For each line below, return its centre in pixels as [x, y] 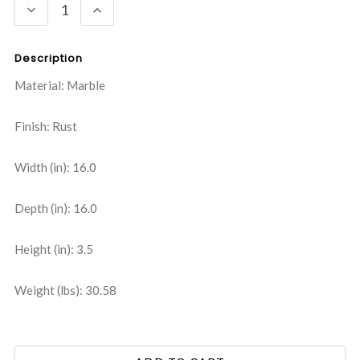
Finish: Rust [46, 127]
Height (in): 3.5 [54, 250]
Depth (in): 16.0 [56, 209]
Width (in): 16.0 [55, 168]
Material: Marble [60, 86]
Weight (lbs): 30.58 [65, 290]
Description [49, 59]
